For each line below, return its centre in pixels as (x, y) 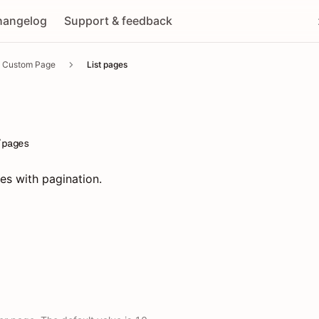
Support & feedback (119, 21)
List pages (107, 65)
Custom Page (28, 65)
